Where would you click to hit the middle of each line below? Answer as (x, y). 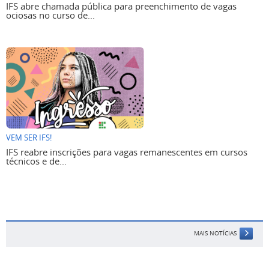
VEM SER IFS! (29, 138)
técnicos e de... (36, 161)
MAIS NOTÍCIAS (215, 234)
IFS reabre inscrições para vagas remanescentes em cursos (127, 152)
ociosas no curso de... (50, 15)
